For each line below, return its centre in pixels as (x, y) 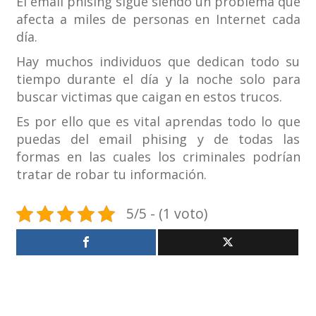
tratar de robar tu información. (111, 175)
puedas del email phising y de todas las (158, 139)
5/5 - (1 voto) (166, 214)
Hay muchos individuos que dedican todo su (158, 62)
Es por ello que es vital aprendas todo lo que (158, 122)
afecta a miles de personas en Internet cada (158, 19)
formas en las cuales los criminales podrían (158, 157)
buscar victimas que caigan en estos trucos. (149, 97)
